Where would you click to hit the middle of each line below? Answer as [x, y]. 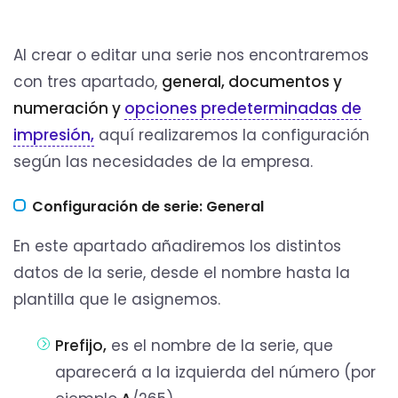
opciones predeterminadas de [243, 108]
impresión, [54, 135]
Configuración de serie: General [148, 207]
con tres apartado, [88, 82]
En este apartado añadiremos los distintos [177, 247]
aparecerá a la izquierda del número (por [216, 373]
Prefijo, [81, 346]
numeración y [69, 108]
